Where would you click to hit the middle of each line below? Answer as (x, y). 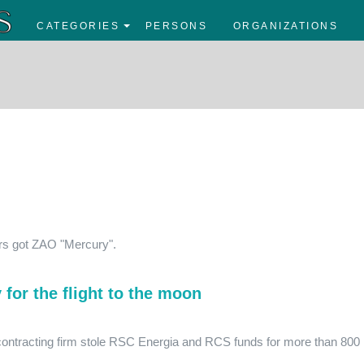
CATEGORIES (78, 26)
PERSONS (176, 26)
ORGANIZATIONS (285, 26)
